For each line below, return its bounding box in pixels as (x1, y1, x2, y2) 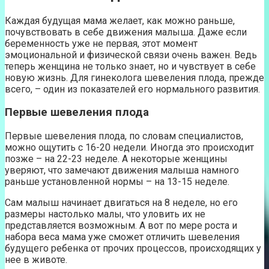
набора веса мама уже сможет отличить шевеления (5, 231, 240, 243)
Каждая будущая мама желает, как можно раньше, (5, 14, 235, 26)
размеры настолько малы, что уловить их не (5, 208, 205, 220)
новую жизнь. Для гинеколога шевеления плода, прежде (5, 71, 264, 83)
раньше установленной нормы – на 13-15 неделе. (5, 176, 229, 188)
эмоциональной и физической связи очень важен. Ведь (5, 49, 257, 61)
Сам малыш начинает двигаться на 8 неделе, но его (5, 197, 238, 209)
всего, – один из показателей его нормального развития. (5, 83, 260, 95)
